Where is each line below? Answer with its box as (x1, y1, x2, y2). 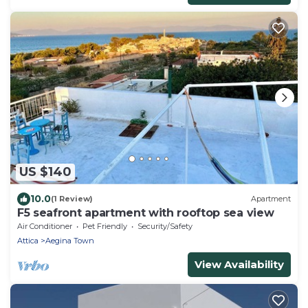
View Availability (195, 257, 284, 271)
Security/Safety (137, 221, 192, 231)
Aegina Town (45, 235, 94, 245)
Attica (17, 235, 38, 245)
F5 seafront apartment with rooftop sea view (17, 206, 274, 219)
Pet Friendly (82, 221, 127, 231)
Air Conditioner (17, 221, 72, 231)
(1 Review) (51, 194, 93, 204)
